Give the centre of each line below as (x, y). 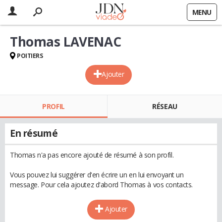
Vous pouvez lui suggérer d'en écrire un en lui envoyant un (97, 175)
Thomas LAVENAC (66, 42)
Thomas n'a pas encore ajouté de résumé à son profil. (92, 155)
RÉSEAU (165, 106)
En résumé (34, 133)
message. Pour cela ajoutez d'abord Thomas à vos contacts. (102, 185)
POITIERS (30, 56)
